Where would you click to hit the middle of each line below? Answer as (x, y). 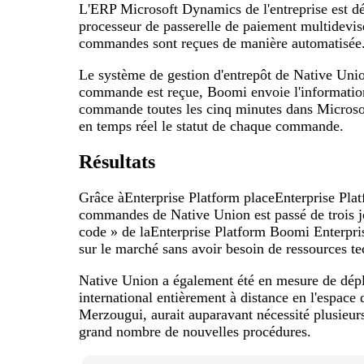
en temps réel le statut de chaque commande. (212, 126)
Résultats (117, 162)
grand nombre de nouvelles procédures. (195, 331)
